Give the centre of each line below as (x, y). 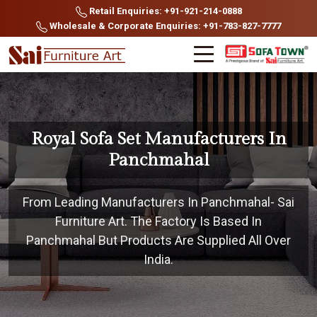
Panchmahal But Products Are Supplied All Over (158, 240)
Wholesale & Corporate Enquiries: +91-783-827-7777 (164, 26)
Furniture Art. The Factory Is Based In (158, 221)
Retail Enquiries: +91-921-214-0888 (164, 11)
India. (158, 259)
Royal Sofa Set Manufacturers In (158, 139)
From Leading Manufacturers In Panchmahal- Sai (158, 202)
